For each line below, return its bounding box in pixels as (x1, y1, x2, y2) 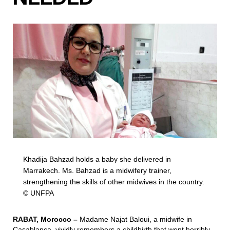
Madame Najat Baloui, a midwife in (80, 215, 192, 223)
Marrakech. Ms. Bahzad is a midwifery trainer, (23, 166, 171, 175)
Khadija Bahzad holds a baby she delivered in (23, 155, 171, 163)
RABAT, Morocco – (13, 215, 80, 223)
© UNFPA (23, 189, 54, 197)
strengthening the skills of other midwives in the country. (23, 178, 204, 186)
